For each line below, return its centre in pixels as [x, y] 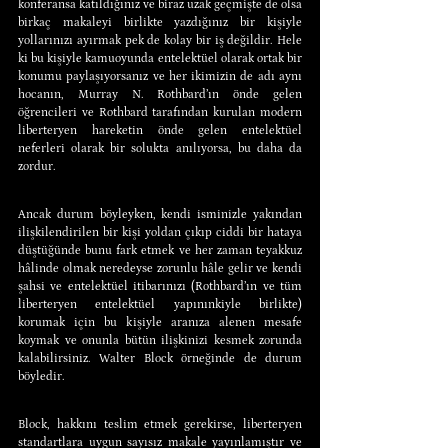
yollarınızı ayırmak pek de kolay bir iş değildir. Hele [160, 40]
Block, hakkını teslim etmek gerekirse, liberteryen [160, 424]
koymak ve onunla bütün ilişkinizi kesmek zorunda [160, 340]
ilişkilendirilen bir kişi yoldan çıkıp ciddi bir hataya [160, 232]
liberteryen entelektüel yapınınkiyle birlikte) [160, 304]
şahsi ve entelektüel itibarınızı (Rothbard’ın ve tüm [160, 286]
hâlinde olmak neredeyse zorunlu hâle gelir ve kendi [160, 268]
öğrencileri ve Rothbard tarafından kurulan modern [160, 112]
